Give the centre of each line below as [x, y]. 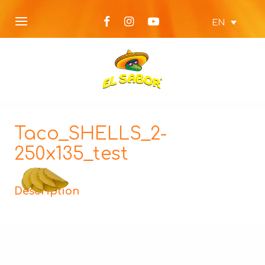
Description [47, 191]
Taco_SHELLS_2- [91, 134]
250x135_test [71, 154]
